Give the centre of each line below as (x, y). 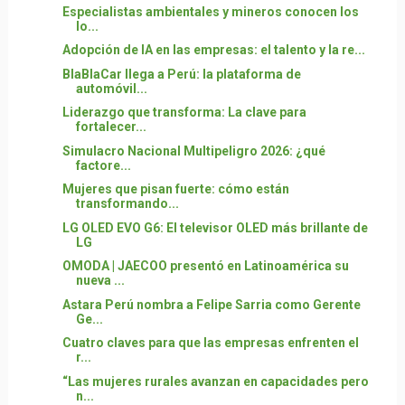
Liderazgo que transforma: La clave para (184, 112)
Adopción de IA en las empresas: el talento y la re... (213, 50)
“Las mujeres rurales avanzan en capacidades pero (215, 381)
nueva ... (100, 280)
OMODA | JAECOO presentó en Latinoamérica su (205, 266)
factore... (103, 165)
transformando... (127, 203)
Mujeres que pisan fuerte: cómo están (175, 189)
